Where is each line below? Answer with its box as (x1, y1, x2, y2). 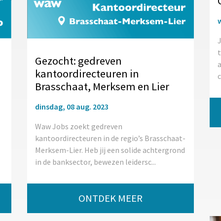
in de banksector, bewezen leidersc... (35, 157, 156, 167)
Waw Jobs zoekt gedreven (35, 121, 122, 132)
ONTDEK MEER (78, 192, 143, 205)
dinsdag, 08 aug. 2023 (35, 102, 109, 112)
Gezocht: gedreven (35, 54, 122, 68)
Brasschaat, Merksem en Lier (35, 79, 169, 94)
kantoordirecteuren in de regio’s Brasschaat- (35, 133, 185, 144)
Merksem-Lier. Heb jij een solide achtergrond (35, 145, 185, 155)
